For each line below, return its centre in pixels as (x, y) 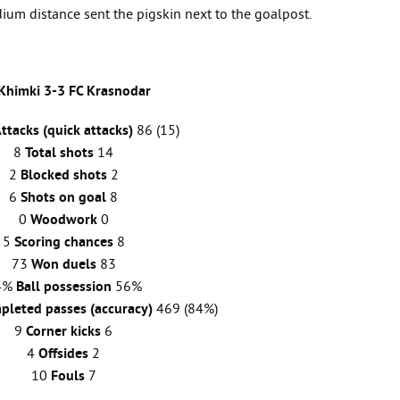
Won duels (65, 265)
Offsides (63, 354)
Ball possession (63, 287)
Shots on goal (63, 198)
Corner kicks (65, 332)
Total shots (59, 154)
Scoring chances (63, 243)
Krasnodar (119, 92)
